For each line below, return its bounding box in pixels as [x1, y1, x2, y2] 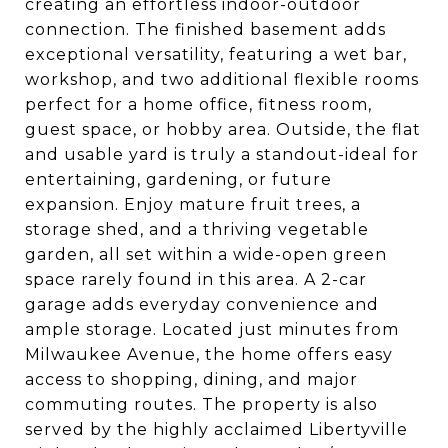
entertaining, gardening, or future [25, 170, 332, 189]
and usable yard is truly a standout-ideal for [25, 145, 419, 164]
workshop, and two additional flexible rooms [25, 70, 419, 89]
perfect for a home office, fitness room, [25, 95, 372, 114]
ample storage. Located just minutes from [25, 320, 399, 339]
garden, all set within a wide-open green [25, 245, 387, 264]
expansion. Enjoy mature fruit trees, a [25, 195, 361, 214]
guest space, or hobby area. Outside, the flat [25, 120, 421, 139]
